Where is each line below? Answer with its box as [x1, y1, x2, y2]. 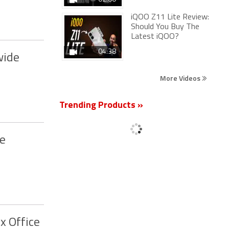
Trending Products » [59, 101, 143, 110]
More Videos [160, 73, 202, 83]
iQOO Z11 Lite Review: [131, 13, 209, 21]
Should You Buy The [131, 23, 199, 31]
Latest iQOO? [131, 33, 179, 41]
